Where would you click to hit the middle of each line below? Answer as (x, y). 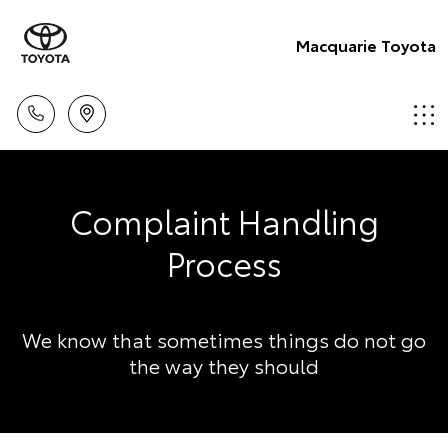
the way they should (224, 365)
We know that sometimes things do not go (224, 339)
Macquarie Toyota (366, 44)
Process (224, 262)
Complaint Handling (224, 220)
